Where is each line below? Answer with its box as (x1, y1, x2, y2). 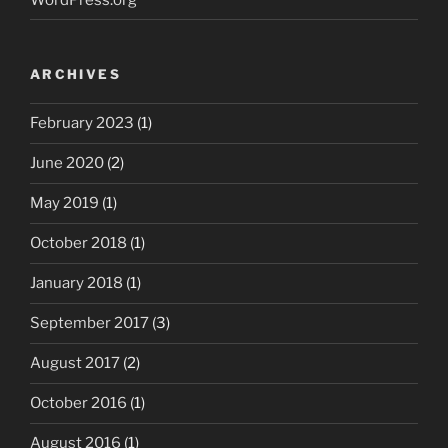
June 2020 (30, 154, 104, 173)
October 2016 (30, 394, 127, 413)
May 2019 (30, 194, 99, 213)
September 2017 (30, 314, 149, 333)
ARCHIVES (30, 66, 121, 83)
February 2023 (30, 114, 134, 133)
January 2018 (30, 274, 123, 293)
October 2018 (30, 234, 127, 253)
